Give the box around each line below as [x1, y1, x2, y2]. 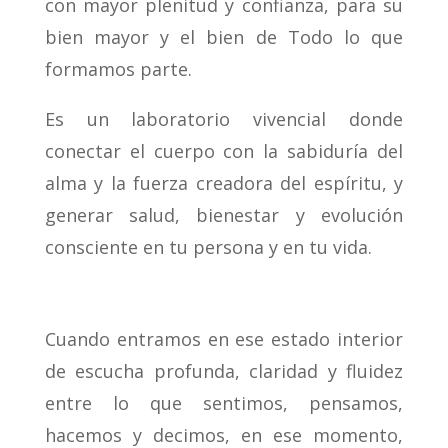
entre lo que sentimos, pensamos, [44, 391, 404, 416]
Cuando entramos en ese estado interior [44, 327, 404, 352]
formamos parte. [44, 57, 192, 82]
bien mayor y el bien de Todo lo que [44, 25, 404, 50]
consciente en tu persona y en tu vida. [44, 235, 372, 260]
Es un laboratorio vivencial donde [44, 107, 404, 132]
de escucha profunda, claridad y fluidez [44, 359, 404, 384]
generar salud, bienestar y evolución [44, 203, 404, 228]
